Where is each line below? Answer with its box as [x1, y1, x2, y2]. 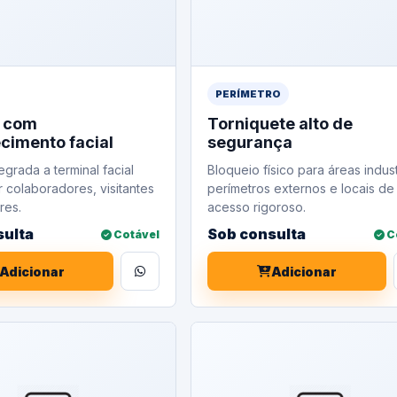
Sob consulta [207, 225, 307, 243]
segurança [207, 133, 293, 152]
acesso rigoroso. [207, 199, 307, 214]
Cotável [112, 227, 160, 241]
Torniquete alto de [207, 114, 354, 133]
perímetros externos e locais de [207, 181, 395, 196]
